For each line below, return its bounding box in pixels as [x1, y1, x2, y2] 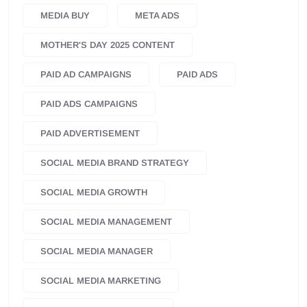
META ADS [135, 10, 180, 21]
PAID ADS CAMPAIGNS [40, 99, 138, 110]
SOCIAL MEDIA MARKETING [40, 275, 161, 286]
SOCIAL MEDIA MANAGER [40, 246, 153, 257]
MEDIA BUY [40, 10, 90, 21]
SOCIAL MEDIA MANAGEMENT [40, 217, 172, 228]
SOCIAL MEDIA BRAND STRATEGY [40, 158, 189, 169]
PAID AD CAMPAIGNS [40, 69, 132, 80]
